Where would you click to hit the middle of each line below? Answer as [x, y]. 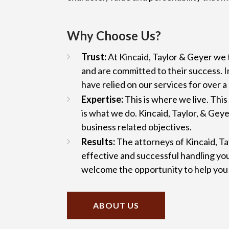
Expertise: [103, 99]
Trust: [95, 56]
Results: [99, 141]
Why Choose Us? [114, 35]
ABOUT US [116, 205]
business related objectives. [136, 127]
